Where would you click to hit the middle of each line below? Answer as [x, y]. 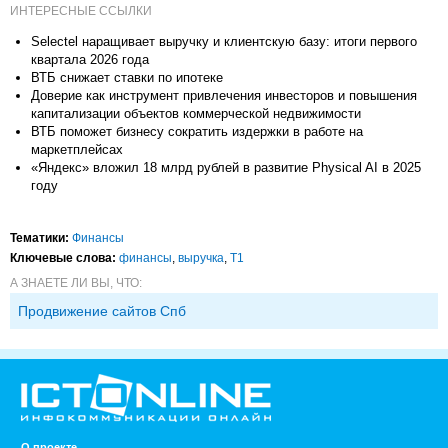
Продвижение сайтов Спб [102, 310]
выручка [201, 257]
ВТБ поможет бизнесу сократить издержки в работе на [197, 131]
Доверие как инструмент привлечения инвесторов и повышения [224, 95]
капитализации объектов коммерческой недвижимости [196, 113]
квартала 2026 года [90, 59]
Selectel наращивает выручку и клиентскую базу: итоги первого [224, 41]
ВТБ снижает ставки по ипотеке [127, 77]
